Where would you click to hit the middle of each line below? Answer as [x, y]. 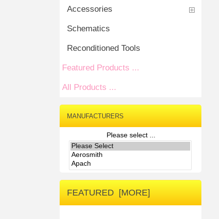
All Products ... [89, 87]
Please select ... [131, 135]
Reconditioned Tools [104, 48]
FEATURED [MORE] [109, 193]
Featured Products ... [101, 68]
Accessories [90, 9]
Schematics [88, 29]
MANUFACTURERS [95, 116]
